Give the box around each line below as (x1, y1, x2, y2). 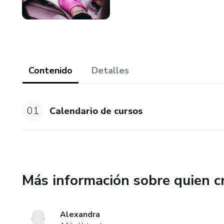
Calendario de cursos (49, 104, 143, 117)
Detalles (91, 64, 129, 76)
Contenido (28, 64, 72, 76)
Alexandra (60, 209, 100, 220)
